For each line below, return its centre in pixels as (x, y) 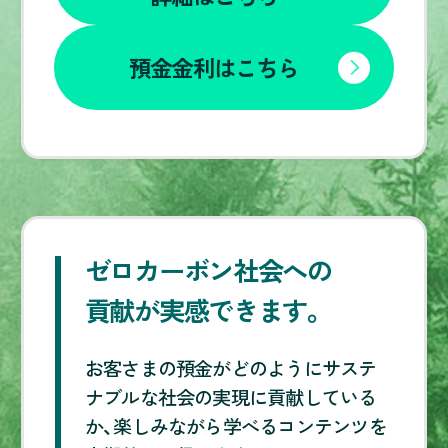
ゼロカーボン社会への (208, 270)
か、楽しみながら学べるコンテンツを (235, 425)
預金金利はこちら (214, 67)
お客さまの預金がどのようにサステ (230, 367)
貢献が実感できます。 (205, 310)
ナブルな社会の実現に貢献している (230, 396)
